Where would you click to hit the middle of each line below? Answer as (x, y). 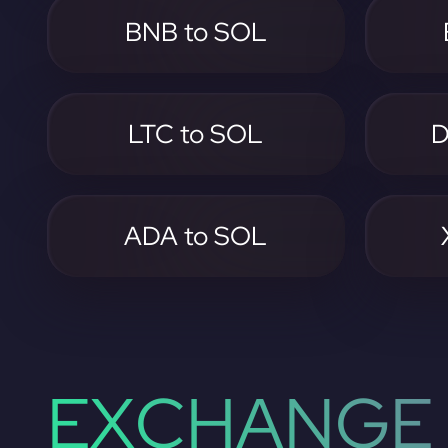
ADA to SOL (196, 236)
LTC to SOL (196, 134)
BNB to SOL (195, 32)
